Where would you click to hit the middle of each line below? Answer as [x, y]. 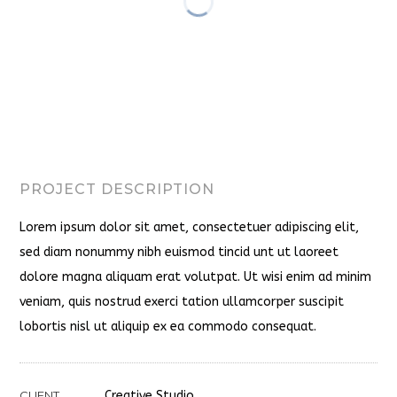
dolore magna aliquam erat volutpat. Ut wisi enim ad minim [196, 277]
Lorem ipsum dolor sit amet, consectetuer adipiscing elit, [190, 227]
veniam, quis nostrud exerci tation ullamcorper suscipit [182, 302]
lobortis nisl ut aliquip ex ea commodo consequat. [168, 327]
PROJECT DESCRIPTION [117, 189]
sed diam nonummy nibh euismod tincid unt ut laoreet [179, 252]
